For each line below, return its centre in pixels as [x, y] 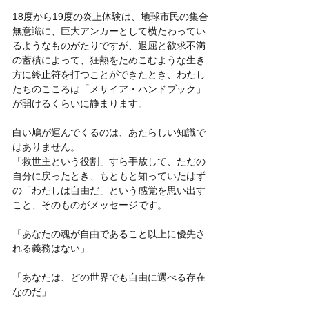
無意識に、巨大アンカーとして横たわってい [109, 31]
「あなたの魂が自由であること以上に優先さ [109, 233]
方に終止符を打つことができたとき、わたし [109, 74]
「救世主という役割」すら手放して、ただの [109, 161]
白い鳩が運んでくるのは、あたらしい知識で [109, 132]
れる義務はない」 [51, 248]
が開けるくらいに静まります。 [80, 103]
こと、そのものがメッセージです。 [90, 205]
